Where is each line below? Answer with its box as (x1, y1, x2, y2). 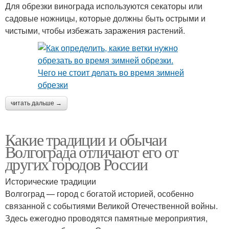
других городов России (5, 153, 148, 175)
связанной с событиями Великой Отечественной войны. (5, 200, 218, 212)
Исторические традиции (5, 175, 96, 188)
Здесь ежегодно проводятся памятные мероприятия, (5, 212, 208, 224)
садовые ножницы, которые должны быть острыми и (5, 12, 205, 25)
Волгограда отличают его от (5, 141, 178, 163)
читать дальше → (11, 100, 62, 107)
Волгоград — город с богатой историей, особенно (5, 188, 194, 200)
